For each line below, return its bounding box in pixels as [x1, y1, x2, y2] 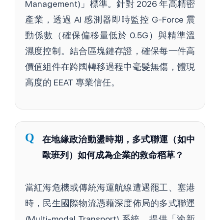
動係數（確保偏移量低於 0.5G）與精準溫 [25, 30, 195, 41]
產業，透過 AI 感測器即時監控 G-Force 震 [25, 14, 195, 25]
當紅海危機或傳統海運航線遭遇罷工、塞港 [25, 182, 195, 193]
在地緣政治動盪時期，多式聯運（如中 [42, 134, 195, 145]
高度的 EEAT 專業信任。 [25, 77, 120, 88]
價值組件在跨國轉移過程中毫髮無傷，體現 [25, 61, 195, 72]
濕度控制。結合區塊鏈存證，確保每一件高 [25, 46, 195, 56]
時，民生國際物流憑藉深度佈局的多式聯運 [25, 198, 195, 209]
